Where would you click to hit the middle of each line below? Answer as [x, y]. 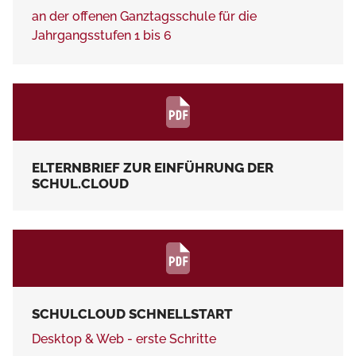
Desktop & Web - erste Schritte [124, 339]
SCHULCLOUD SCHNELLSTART [132, 313]
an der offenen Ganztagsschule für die [144, 16]
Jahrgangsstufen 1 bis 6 [102, 35]
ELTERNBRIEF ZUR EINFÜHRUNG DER [153, 167]
